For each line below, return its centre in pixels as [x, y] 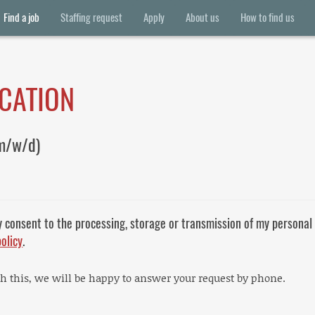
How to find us [268, 18]
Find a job [21, 18]
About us [202, 18]
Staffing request [91, 18]
